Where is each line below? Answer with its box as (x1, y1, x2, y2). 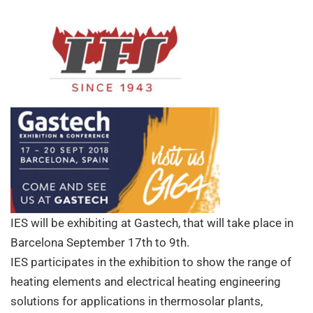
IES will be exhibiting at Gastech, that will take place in (10, 216, 293, 230)
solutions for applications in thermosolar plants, (10, 294, 263, 308)
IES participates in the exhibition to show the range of (10, 255, 291, 269)
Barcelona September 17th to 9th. (10, 235, 189, 249)
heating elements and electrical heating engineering (10, 275, 281, 289)
